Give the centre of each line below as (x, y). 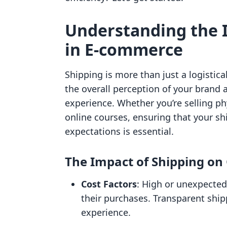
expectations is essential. (119, 131)
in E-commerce (124, 49)
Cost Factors (109, 184)
